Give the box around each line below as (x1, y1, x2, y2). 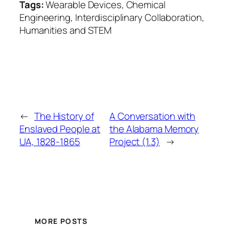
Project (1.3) (109, 134, 160, 148)
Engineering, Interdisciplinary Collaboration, (19, 11, 204, 25)
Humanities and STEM (19, 24, 112, 37)
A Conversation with (109, 109, 196, 123)
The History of (34, 109, 94, 123)
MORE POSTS (35, 216, 87, 226)
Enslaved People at (19, 122, 101, 135)
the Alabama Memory (109, 122, 199, 135)
